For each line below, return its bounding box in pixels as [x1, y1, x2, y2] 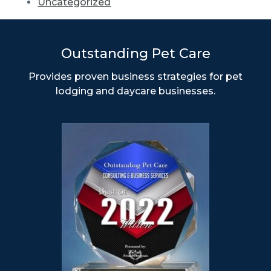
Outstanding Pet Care [60, 45, 211, 62]
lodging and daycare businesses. [56, 85, 215, 97]
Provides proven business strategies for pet [28, 71, 243, 83]
